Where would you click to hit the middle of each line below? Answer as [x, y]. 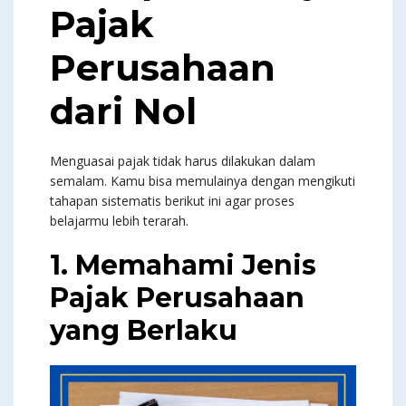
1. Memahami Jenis [183, 266]
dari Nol [123, 111]
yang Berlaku [144, 331]
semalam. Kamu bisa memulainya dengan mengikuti [203, 181]
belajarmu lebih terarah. [119, 221]
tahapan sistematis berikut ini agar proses [172, 201]
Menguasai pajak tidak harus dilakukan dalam [183, 161]
